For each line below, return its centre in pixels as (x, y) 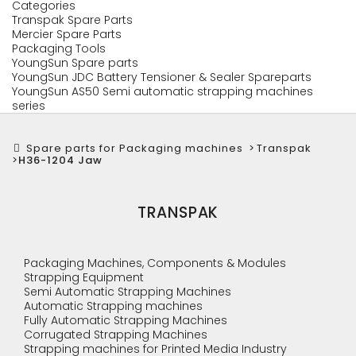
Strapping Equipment (84, 277)
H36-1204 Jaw (60, 160)
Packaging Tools (59, 48)
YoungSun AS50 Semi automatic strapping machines (163, 91)
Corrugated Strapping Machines (116, 335)
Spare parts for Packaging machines (135, 148)
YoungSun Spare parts (75, 63)
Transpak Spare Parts (72, 20)
